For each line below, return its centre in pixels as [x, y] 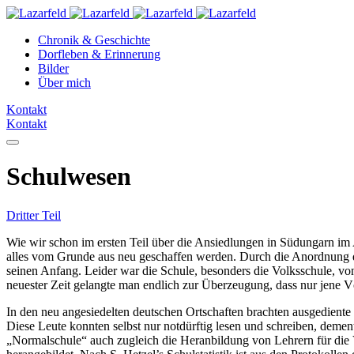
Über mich [64, 83]
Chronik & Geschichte [94, 40]
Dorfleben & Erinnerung [99, 54]
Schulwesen [69, 177]
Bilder [53, 68]
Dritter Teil [34, 215]
